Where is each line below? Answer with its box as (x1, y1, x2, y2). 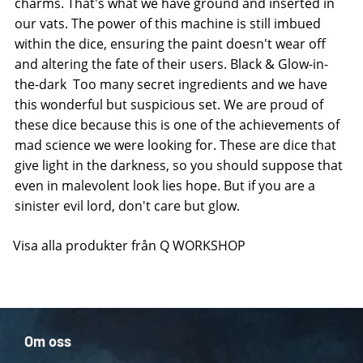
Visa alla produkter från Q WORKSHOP (13, 237, 246, 255)
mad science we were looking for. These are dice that (15, 136, 336, 155)
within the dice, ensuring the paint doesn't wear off (15, 35, 326, 53)
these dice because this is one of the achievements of (15, 116, 340, 135)
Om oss (24, 332, 71, 351)
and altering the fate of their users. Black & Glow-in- (15, 55, 328, 74)
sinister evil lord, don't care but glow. (15, 197, 240, 216)
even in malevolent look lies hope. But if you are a (15, 177, 315, 195)
